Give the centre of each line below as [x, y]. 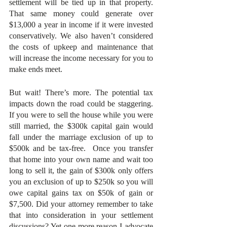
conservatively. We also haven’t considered [81, 36]
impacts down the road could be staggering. [81, 104]
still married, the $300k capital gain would [81, 126]
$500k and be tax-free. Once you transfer [81, 148]
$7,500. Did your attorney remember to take [81, 204]
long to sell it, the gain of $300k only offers [81, 171]
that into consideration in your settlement [81, 215]
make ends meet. [37, 69]
